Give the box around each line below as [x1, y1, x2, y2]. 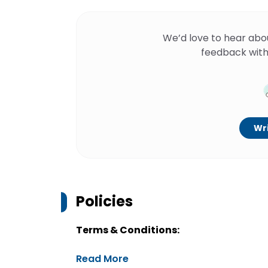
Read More [76, 252, 129, 266]
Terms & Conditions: [76, 223, 179, 237]
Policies [76, 191, 133, 211]
